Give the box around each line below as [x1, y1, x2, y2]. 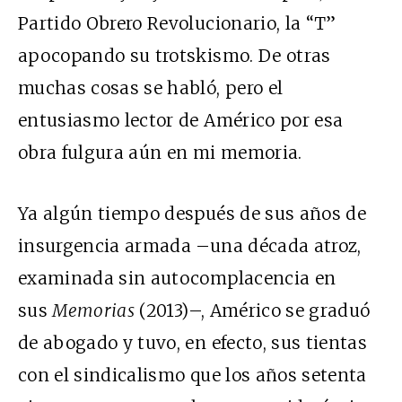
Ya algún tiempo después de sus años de [18, 203, 366, 225]
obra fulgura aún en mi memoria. [18, 142, 302, 164]
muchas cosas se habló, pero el [18, 77, 284, 100]
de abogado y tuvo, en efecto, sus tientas [18, 332, 368, 354]
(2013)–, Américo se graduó [139, 300, 371, 322]
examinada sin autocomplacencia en [18, 267, 336, 290]
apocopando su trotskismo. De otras [18, 45, 331, 67]
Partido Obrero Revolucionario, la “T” [18, 13, 336, 35]
